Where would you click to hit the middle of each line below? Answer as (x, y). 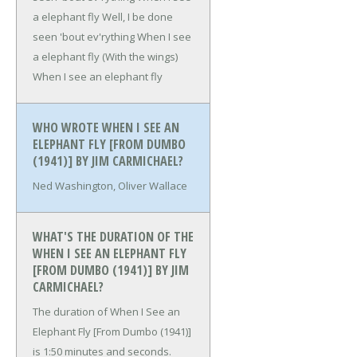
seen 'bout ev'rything (84, 37)
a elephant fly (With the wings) (105, 57)
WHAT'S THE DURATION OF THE (113, 237)
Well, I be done (137, 17)
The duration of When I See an (106, 312)
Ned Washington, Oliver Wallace (110, 186)
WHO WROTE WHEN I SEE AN (106, 128)
